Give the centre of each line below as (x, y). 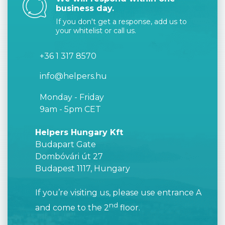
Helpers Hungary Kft (79, 132)
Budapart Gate (65, 144)
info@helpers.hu (73, 76)
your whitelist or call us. (96, 31)
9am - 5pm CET (70, 109)
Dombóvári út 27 (69, 156)
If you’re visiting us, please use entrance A (118, 193)
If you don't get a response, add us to (121, 22)
